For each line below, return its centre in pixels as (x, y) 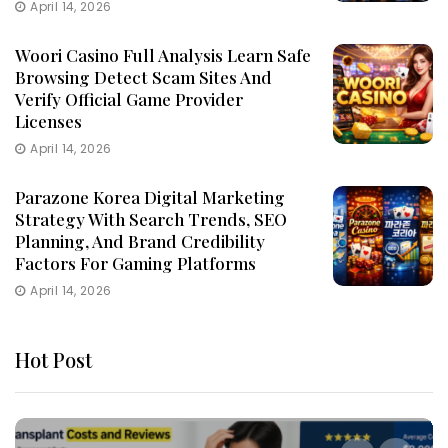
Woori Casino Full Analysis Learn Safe (163, 55)
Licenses (48, 121)
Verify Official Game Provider (129, 99)
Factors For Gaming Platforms (135, 263)
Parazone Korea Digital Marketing (150, 197)
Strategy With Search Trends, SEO (151, 219)
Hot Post (53, 360)
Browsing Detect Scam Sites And (143, 77)
